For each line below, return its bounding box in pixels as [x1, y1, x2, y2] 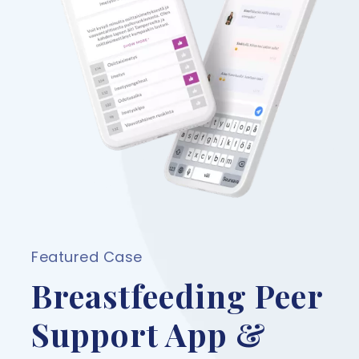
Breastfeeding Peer [31, 273, 323, 317]
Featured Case [31, 247, 143, 267]
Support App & [31, 312, 266, 355]
